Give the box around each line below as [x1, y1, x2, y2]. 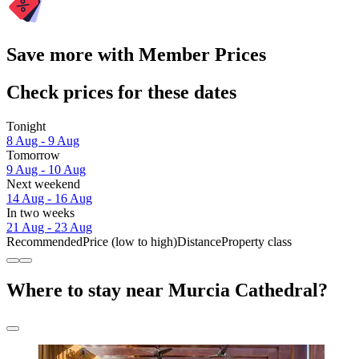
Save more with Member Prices [6, 44, 266, 66]
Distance [177, 235, 221, 249]
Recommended [6, 235, 83, 249]
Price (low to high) [83, 235, 177, 249]
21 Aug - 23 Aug [6, 220, 92, 235]
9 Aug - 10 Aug [6, 163, 86, 177]
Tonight [6, 119, 46, 134]
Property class [221, 235, 292, 249]
